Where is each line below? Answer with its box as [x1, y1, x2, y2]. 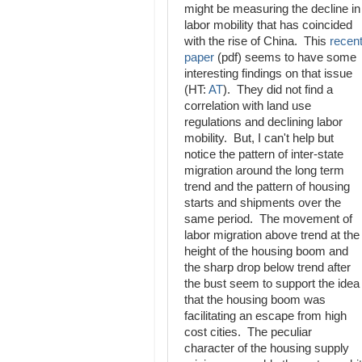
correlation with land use [184, 99, 311, 112]
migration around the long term [184, 164, 344, 177]
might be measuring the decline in [184, 2, 360, 15]
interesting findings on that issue [184, 67, 352, 80]
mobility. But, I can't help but [184, 132, 334, 145]
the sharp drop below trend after [184, 261, 351, 274]
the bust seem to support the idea [184, 277, 360, 290]
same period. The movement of [184, 213, 352, 225]
